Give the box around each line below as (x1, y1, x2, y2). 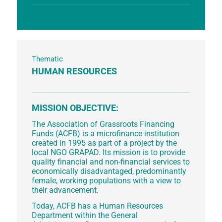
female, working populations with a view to (31, 175, 181, 185)
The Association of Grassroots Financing (31, 119, 174, 129)
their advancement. (31, 185, 99, 195)
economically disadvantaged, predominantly (31, 166, 186, 176)
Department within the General (31, 211, 138, 221)
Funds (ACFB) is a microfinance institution (31, 128, 179, 138)
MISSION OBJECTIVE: (31, 102, 118, 113)
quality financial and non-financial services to (31, 157, 190, 166)
